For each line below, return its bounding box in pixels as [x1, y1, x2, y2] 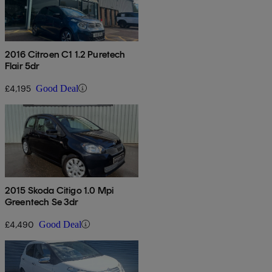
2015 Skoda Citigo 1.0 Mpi [5, 184, 114, 196]
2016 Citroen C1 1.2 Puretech [5, 48, 126, 60]
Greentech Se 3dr [5, 195, 79, 208]
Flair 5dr [5, 59, 40, 72]
